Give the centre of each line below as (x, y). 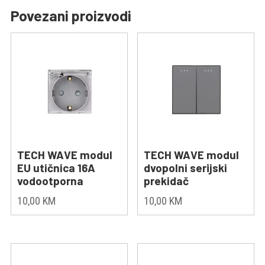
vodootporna (50, 181)
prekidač (167, 181)
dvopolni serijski (186, 168)
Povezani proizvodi (71, 16)
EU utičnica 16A (56, 168)
